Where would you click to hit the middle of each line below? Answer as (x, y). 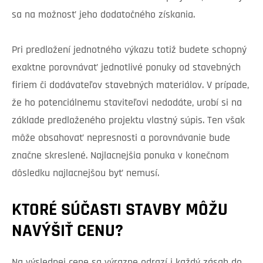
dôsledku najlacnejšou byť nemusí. (85, 173)
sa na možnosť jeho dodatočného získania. (103, 15)
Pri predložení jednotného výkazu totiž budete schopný (129, 50)
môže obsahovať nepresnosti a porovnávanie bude (121, 138)
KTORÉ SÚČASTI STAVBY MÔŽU (120, 210)
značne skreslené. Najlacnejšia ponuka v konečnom (120, 156)
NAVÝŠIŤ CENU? (68, 231)
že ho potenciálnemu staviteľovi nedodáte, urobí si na (127, 103)
